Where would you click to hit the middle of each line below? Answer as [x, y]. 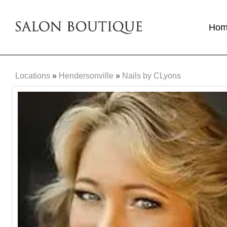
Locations [33, 75]
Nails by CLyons [152, 75]
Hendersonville [86, 75]
